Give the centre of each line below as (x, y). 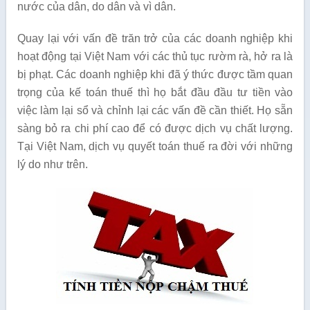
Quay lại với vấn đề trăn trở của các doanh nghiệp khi (155, 39)
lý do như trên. (52, 165)
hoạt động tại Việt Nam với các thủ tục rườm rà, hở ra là (155, 57)
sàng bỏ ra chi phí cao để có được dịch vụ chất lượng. (155, 129)
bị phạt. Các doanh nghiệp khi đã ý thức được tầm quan (155, 75)
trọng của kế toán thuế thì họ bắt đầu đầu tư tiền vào (155, 93)
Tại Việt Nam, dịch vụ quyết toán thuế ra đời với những (155, 147)
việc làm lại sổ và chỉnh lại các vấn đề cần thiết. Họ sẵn (155, 111)
